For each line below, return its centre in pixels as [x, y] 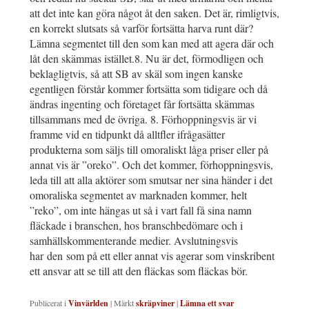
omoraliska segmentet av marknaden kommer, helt [138, 195]
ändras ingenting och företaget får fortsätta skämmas [142, 103]
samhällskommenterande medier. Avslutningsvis [134, 240]
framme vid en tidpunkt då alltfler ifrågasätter [127, 134]
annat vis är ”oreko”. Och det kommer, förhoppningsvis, [151, 164]
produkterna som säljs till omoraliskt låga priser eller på [149, 149]
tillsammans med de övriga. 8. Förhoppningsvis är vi [143, 119]
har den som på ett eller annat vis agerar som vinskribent [152, 255]
